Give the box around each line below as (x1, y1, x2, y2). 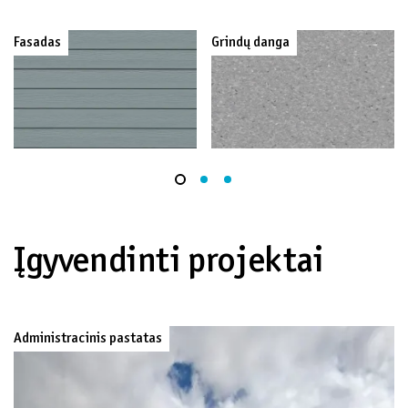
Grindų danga (211, 35, 290, 50)
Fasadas (14, 35, 61, 50)
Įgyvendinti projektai (14, 244, 324, 281)
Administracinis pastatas (14, 331, 162, 346)
